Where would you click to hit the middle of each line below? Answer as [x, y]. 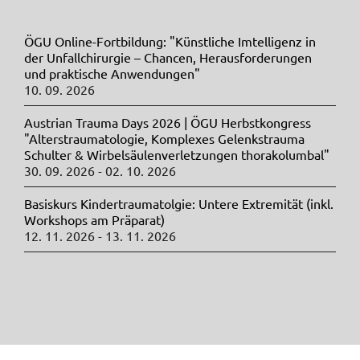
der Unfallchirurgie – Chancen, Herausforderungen [168, 57]
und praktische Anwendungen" [112, 74]
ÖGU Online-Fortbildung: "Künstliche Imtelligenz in [170, 41]
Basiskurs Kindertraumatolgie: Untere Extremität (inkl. [179, 204]
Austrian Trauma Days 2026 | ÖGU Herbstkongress [168, 123]
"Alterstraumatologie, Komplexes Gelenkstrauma [164, 139]
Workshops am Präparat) [94, 220]
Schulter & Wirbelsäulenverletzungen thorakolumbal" [177, 155]
